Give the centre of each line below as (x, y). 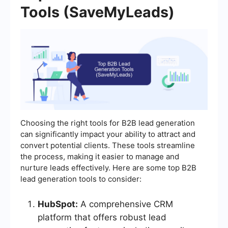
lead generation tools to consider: (81, 179)
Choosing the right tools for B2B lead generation (108, 123)
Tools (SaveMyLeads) (97, 12)
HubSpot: (58, 204)
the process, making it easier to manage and (100, 157)
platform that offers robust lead (102, 218)
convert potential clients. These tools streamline (108, 146)
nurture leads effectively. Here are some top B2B (108, 168)
